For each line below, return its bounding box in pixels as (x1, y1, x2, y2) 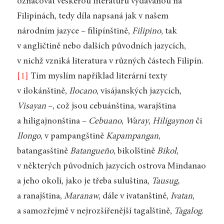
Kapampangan (105, 132, 158, 141)
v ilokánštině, (16, 87, 69, 96)
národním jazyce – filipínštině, (16, 27, 132, 36)
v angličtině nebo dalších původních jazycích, (16, 42, 186, 51)
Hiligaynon (152, 117, 193, 126)
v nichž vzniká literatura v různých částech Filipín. (16, 57, 203, 66)
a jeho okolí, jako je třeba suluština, (16, 177, 151, 186)
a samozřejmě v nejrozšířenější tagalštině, (16, 207, 174, 216)
